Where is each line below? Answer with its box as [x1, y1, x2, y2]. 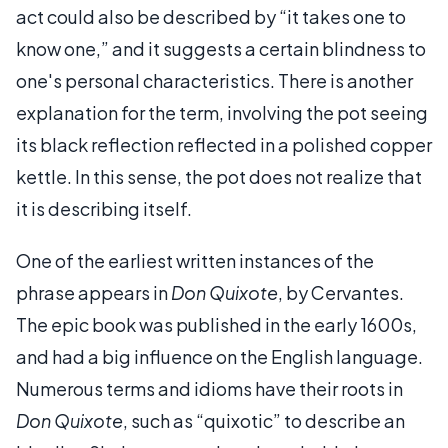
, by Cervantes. [278, 281, 404, 304]
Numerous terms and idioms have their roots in [16, 377, 403, 400]
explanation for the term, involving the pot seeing [16, 101, 428, 124]
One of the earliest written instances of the [16, 249, 374, 272]
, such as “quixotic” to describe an [123, 409, 405, 432]
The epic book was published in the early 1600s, [16, 313, 417, 336]
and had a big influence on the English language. [16, 345, 423, 368]
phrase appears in [16, 281, 171, 304]
